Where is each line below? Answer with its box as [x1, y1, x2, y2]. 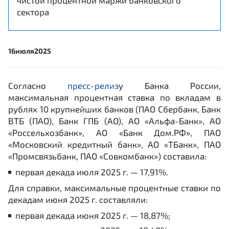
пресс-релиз [67, 80, 119, 90]
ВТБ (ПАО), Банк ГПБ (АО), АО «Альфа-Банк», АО [8, 116, 221, 126]
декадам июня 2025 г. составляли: [8, 194, 148, 204]
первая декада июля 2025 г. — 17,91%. [15, 167, 168, 177]
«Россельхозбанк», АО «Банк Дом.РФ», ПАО [8, 127, 221, 138]
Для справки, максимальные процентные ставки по [8, 182, 221, 193]
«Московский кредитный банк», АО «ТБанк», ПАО [8, 139, 221, 149]
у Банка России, [119, 80, 221, 90]
